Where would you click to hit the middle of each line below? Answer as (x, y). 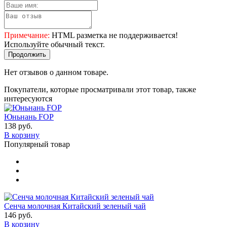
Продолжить (27, 54)
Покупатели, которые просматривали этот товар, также (100, 89)
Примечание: (27, 35)
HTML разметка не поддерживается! (114, 35)
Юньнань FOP (29, 117)
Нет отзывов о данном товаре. (56, 72)
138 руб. (18, 126)
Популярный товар (37, 144)
